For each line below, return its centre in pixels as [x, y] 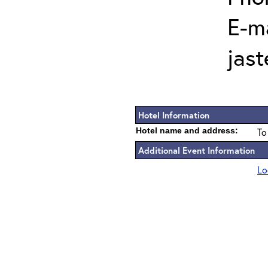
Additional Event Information [197, 150]
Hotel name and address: [187, 130]
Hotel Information [174, 115]
